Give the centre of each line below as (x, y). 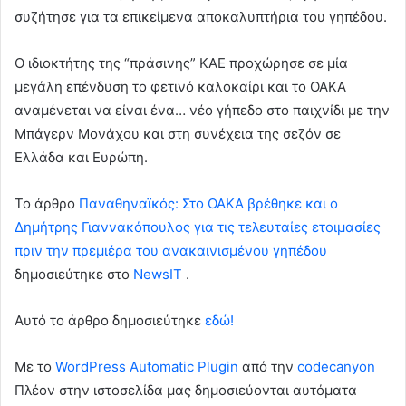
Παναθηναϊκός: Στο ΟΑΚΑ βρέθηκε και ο (208, 203)
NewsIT (158, 274)
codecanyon (336, 366)
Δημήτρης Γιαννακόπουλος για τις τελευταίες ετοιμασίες (198, 227)
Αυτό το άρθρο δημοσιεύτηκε (110, 320)
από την (268, 366)
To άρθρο (47, 203)
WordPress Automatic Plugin (147, 366)
